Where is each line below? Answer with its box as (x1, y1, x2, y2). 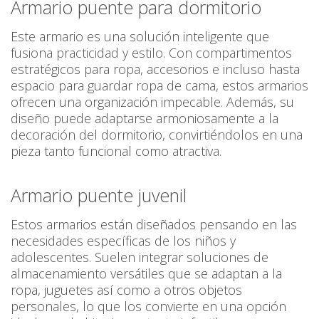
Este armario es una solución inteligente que (11, 28, 269, 46)
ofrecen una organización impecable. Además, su (11, 93, 294, 111)
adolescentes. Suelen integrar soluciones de (11, 249, 268, 266)
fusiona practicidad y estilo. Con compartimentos (11, 44, 292, 62)
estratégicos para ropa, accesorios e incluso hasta (11, 61, 300, 78)
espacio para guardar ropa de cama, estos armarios (11, 77, 308, 95)
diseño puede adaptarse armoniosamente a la (11, 110, 278, 127)
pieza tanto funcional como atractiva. (11, 142, 225, 160)
